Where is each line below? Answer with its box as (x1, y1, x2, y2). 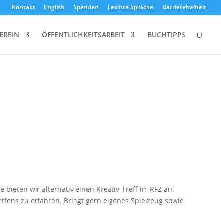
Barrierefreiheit (162, 3, 206, 11)
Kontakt (12, 3, 35, 11)
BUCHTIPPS (147, 30, 185, 39)
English (44, 3, 65, 11)
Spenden (74, 3, 99, 11)
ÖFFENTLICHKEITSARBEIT (42, 30, 125, 39)
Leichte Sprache (108, 3, 153, 11)
